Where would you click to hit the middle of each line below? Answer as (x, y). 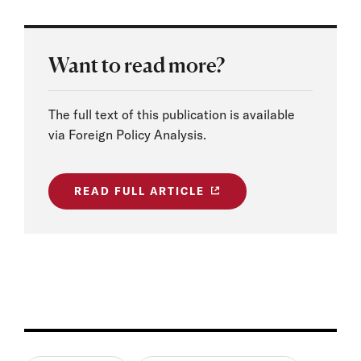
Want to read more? (137, 64)
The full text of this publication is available (172, 115)
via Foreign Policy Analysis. (127, 135)
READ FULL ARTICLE (140, 191)
